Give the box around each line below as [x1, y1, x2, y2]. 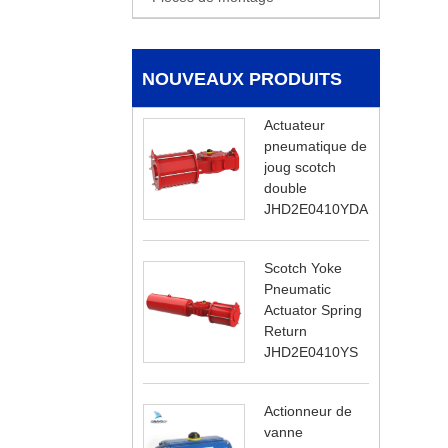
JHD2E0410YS [264, 343, 358, 360]
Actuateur [264, 116, 325, 133]
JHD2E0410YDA [264, 200, 368, 217]
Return [264, 322, 307, 339]
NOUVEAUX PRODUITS [142, 68, 342, 89]
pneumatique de [264, 137, 367, 154]
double [264, 179, 307, 196]
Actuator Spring [264, 301, 362, 318]
